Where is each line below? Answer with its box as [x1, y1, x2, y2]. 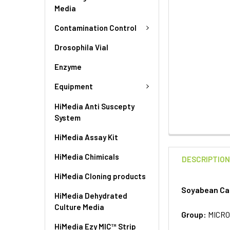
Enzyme [54, 62, 82, 71]
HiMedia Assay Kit [54, 132, 118, 142]
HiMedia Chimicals [54, 151, 119, 161]
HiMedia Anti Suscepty [54, 101, 135, 111]
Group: [181, 209, 208, 219]
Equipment [54, 82, 93, 91]
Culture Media [54, 202, 104, 212]
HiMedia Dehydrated [54, 190, 127, 200]
